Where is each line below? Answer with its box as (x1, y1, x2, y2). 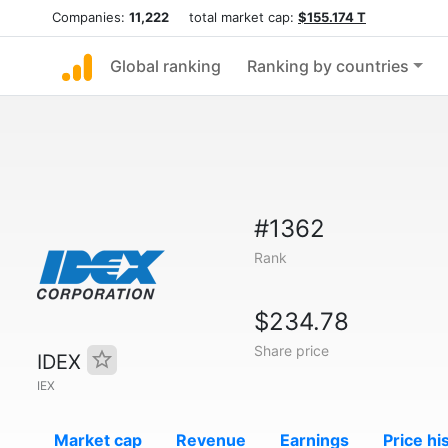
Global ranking (110, 56, 221, 76)
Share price (253, 342, 329, 359)
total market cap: (169, 9, 298, 25)
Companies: (52, 9, 129, 25)
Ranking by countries (247, 56, 409, 76)
